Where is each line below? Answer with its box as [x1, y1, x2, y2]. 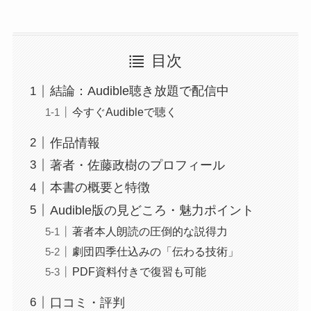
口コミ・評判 [49, 295, 125, 310]
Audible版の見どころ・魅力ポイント [49, 203, 254, 217]
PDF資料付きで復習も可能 [72, 265, 206, 278]
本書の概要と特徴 [49, 180, 150, 195]
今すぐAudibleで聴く [72, 106, 177, 119]
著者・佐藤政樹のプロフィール [49, 158, 225, 173]
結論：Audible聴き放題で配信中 [49, 84, 229, 99]
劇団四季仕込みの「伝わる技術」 [72, 245, 239, 258]
